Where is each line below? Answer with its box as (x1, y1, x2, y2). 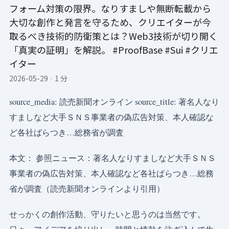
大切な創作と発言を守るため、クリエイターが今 (9, 15, 211, 29)
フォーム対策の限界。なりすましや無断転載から (9, 2, 211, 15)
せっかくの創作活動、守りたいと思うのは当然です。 (9, 209, 205, 220)
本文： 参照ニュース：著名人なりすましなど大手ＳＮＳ (9, 152, 216, 164)
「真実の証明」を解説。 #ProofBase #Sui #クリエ (9, 43, 218, 56)
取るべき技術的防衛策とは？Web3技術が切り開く (9, 29, 218, 42)
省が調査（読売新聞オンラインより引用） (9, 183, 165, 194)
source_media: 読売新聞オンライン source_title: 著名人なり (9, 96, 219, 107)
